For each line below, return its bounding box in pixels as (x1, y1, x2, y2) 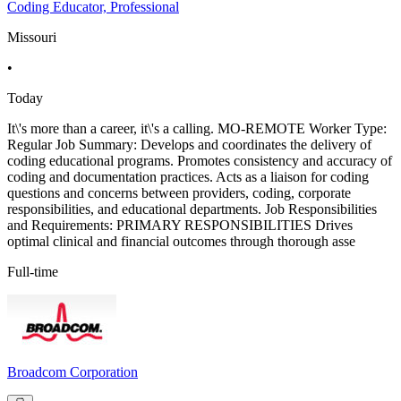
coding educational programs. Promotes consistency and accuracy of (7, 153, 392, 169)
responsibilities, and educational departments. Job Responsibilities (7, 201, 377, 218)
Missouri (7, 30, 56, 46)
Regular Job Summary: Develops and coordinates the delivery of (7, 137, 371, 153)
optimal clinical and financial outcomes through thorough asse (7, 234, 355, 250)
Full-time (7, 264, 58, 280)
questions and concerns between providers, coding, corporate (7, 185, 351, 201)
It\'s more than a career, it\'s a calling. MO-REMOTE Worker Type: (7, 121, 387, 137)
